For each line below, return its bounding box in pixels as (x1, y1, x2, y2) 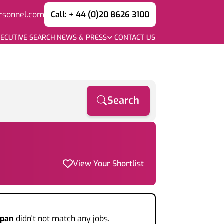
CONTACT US (114, 32, 155, 42)
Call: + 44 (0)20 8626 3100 (51, 9, 149, 20)
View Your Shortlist (73, 158, 144, 169)
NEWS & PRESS (56, 32, 107, 42)
